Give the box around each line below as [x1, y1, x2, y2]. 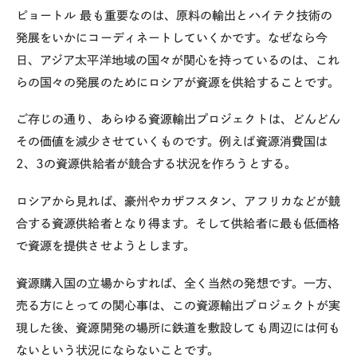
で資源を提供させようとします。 [16, 240, 196, 252]
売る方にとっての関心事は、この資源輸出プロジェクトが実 [16, 299, 341, 312]
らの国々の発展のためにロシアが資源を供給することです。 [16, 76, 340, 88]
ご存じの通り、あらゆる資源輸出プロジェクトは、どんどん [16, 113, 341, 126]
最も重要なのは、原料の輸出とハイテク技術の [80, 9, 333, 22]
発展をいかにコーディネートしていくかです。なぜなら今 [16, 31, 328, 44]
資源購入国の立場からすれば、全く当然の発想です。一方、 [16, 277, 340, 289]
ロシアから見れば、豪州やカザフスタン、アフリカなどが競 [16, 195, 341, 207]
